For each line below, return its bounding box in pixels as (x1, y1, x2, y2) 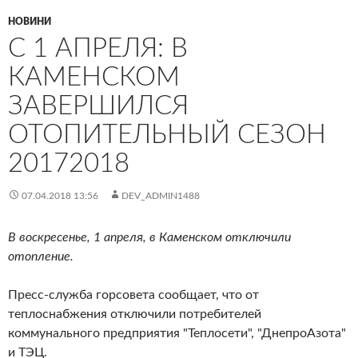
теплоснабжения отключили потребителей (8, 307, 261, 320)
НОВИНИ (8, 16, 51, 26)
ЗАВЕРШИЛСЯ (8, 92, 189, 119)
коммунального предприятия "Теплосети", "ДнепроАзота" (8, 326, 346, 340)
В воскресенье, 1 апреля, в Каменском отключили (8, 230, 291, 244)
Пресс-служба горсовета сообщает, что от (8, 288, 259, 301)
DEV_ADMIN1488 (121, 190, 200, 201)
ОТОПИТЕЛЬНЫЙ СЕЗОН (8, 121, 326, 148)
